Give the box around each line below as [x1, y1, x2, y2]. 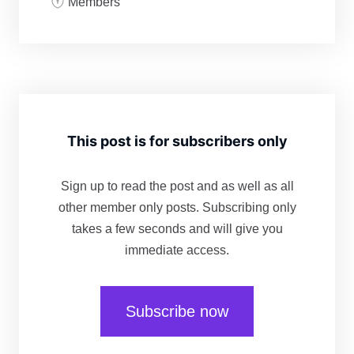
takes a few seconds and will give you [71, 222, 283, 236]
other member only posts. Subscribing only [58, 201, 296, 215]
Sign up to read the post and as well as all [60, 179, 294, 194]
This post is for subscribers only [66, 133, 288, 150]
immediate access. [125, 243, 229, 258]
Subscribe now [126, 303, 228, 321]
